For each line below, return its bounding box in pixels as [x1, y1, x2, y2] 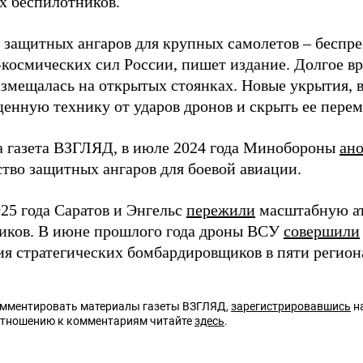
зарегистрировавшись [231, 300, 351, 314]
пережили [186, 201, 255, 220]
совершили [284, 222, 360, 241]
